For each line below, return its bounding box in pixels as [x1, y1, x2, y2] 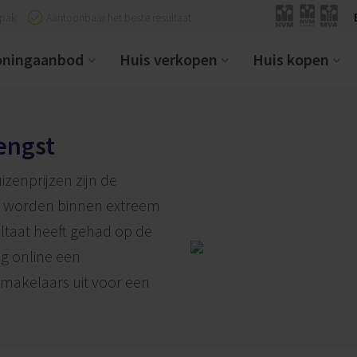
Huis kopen [252, 49, 329, 69]
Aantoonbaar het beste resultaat [46, 10, 191, 25]
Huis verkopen [119, 49, 218, 69]
